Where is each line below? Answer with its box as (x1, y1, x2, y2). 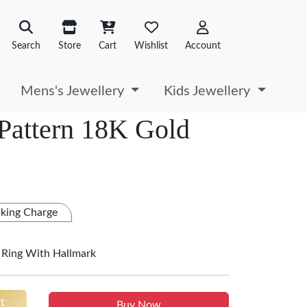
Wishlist (134, 40, 168, 51)
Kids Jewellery (164, 84, 254, 98)
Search (12, 40, 40, 51)
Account (185, 40, 221, 51)
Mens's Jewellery (21, 84, 128, 98)
